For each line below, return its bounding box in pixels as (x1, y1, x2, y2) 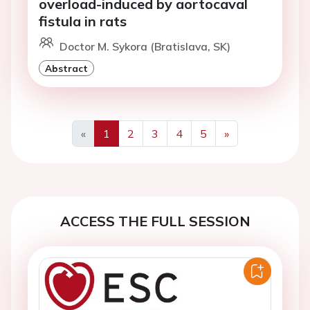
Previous (82, 143, 127, 157)
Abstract (45, 62, 88, 75)
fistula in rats (39, 12, 127, 30)
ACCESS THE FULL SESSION (60, 212, 250, 230)
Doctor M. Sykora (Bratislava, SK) (60, 39, 230, 54)
